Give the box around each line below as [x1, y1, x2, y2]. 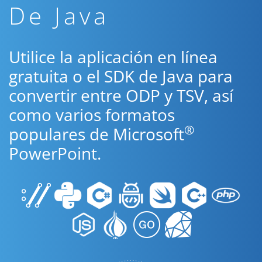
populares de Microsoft [9, 123, 184, 145]
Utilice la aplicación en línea [9, 46, 218, 68]
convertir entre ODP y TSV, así [9, 84, 233, 106]
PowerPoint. [9, 142, 101, 164]
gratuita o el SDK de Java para [9, 65, 233, 87]
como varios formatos [9, 104, 175, 126]
